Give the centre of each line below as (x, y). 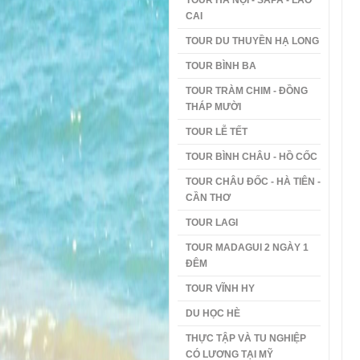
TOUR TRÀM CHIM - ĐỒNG (246, 91)
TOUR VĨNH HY (220, 288)
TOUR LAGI (211, 223)
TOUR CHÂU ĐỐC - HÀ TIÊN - (253, 182)
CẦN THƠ (208, 198)
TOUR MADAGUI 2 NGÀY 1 (247, 247)
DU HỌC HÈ (213, 313)
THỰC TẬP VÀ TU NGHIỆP (245, 338)
